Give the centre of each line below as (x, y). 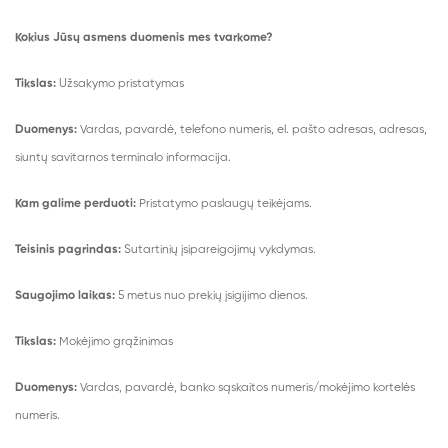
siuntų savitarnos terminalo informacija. (124, 158)
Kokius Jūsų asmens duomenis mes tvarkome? (144, 38)
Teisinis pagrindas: (68, 250)
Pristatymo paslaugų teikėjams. (224, 204)
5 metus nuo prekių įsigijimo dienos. (211, 296)
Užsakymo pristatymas (120, 84)
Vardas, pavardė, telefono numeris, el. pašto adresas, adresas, (253, 130)
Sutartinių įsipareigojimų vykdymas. (218, 250)
